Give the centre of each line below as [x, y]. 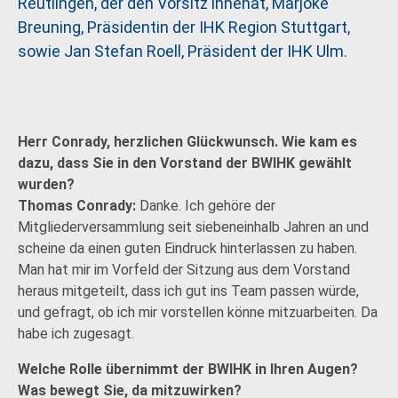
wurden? [46, 184]
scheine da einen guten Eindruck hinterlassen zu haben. [187, 248]
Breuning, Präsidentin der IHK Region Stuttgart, [184, 27]
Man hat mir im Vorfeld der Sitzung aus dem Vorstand [184, 270]
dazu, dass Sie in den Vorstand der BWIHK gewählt [185, 163]
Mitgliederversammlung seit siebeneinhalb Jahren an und [193, 227]
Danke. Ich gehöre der [206, 206]
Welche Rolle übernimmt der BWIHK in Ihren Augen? [188, 369]
